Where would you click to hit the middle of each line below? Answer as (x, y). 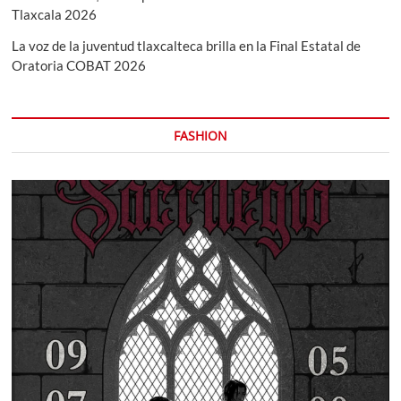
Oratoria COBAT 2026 (79, 66)
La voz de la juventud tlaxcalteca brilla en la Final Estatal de (187, 46)
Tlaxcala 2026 (55, 15)
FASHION (200, 136)
